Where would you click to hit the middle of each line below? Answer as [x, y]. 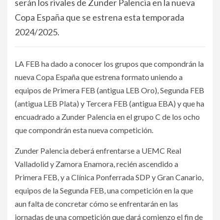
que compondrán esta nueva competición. [84, 130]
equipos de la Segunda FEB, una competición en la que [104, 190]
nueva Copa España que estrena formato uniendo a [99, 77]
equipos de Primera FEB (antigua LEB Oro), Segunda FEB [110, 90]
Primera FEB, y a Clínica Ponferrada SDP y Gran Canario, [109, 177]
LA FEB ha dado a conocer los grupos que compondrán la [109, 64]
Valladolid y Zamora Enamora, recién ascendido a [96, 164]
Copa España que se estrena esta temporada [99, 17]
